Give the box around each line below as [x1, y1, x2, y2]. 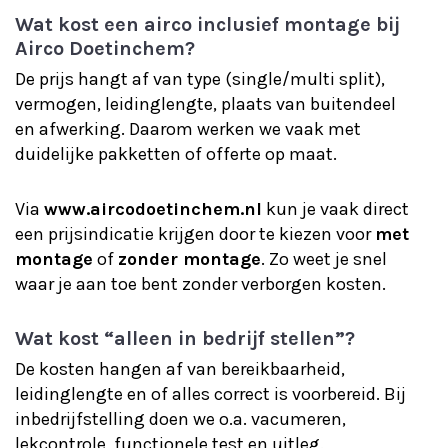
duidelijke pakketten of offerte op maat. [15, 143, 337, 165]
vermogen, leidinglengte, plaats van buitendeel [15, 93, 396, 115]
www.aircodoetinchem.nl [44, 198, 262, 220]
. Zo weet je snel [261, 248, 387, 270]
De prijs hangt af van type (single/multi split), [15, 68, 385, 90]
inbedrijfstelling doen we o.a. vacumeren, [15, 408, 346, 430]
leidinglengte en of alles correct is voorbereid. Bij [15, 383, 406, 405]
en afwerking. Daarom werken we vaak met [15, 118, 361, 140]
